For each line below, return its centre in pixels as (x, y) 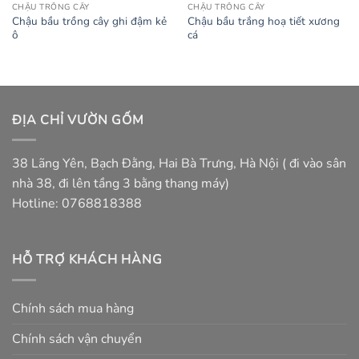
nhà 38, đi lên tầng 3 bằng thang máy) (121, 184)
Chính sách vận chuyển (77, 339)
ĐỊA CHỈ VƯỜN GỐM (78, 120)
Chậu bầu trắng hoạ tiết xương (263, 21)
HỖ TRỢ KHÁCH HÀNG (87, 260)
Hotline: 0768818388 (77, 204)
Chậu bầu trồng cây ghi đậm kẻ (89, 21)
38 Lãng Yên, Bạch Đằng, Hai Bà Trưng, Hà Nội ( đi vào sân (179, 164)
